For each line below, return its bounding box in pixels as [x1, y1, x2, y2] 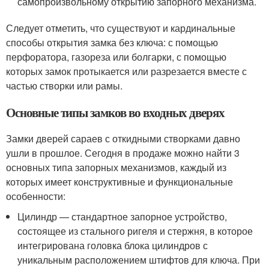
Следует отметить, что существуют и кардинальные [6, 20, 235, 35]
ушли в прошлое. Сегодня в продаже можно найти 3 [6, 145, 240, 160]
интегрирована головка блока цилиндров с [17, 238, 208, 252]
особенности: [6, 189, 65, 203]
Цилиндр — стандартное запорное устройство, [17, 209, 228, 223]
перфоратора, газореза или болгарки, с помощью [6, 49, 226, 64]
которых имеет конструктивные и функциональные [6, 174, 233, 189]
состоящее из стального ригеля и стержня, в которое [17, 223, 253, 238]
